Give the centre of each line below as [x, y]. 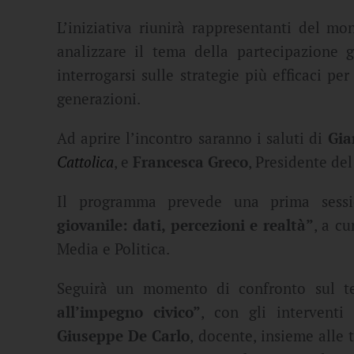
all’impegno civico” [129, 313]
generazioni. [99, 99]
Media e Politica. [113, 249]
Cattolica [85, 162]
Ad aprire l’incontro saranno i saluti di [192, 139]
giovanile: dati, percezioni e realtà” [185, 226]
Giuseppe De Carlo [124, 336]
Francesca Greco [190, 162]
